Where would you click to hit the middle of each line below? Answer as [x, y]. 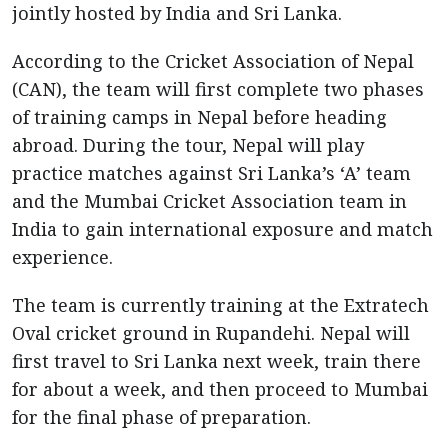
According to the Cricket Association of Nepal [213, 61]
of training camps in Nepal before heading [199, 117]
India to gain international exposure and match [222, 229]
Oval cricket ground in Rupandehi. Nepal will [211, 333]
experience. [62, 257]
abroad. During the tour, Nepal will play [188, 145]
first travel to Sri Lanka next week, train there [216, 361]
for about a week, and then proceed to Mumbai [220, 389]
